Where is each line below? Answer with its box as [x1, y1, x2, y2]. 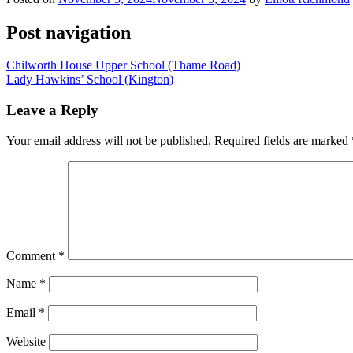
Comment [6, 248, 58, 262]
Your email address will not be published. [6, 133, 211, 147]
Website [6, 334, 46, 348]
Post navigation [6, 21, 131, 43]
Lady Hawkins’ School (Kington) [6, 72, 173, 87]
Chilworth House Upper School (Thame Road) [6, 58, 240, 72]
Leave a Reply [6, 102, 98, 119]
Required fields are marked [214, 133, 351, 147]
